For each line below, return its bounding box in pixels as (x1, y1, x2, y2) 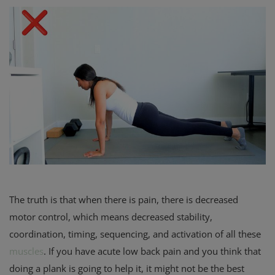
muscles (9, 245, 44, 258)
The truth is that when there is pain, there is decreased (9, 193, 238, 206)
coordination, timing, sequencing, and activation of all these (9, 228, 261, 241)
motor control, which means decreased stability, (9, 211, 212, 223)
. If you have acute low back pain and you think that (44, 245, 261, 258)
